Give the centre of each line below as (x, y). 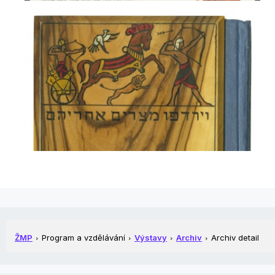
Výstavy (151, 238)
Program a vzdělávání (83, 238)
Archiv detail (235, 238)
